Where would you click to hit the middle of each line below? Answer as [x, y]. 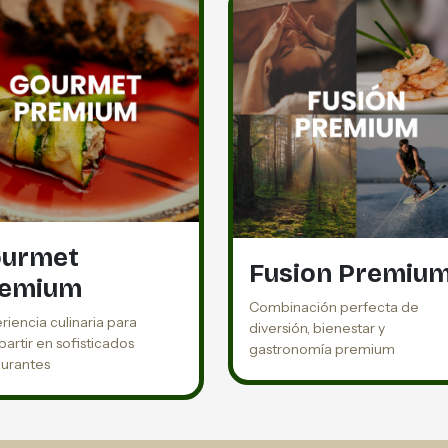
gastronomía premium [322, 348]
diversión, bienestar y [317, 327]
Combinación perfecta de [334, 306]
